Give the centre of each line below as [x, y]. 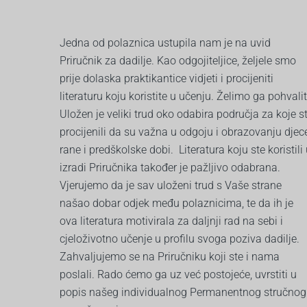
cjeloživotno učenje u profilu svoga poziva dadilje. [180, 238]
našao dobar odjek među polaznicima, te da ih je [176, 203]
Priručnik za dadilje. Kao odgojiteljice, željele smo [178, 60]
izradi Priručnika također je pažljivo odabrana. [170, 167]
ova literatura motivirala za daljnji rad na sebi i [171, 221]
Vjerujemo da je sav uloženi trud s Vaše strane [171, 185]
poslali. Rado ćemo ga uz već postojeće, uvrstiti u [178, 274]
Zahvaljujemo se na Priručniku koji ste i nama [170, 256]
